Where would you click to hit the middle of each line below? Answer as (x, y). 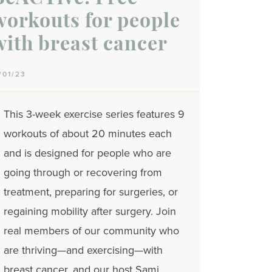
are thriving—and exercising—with (83, 250)
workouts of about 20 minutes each (88, 134)
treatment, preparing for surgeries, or (91, 192)
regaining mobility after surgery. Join (90, 212)
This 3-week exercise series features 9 (94, 114)
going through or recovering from (83, 173)
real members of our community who (91, 231)
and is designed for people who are (87, 153)
